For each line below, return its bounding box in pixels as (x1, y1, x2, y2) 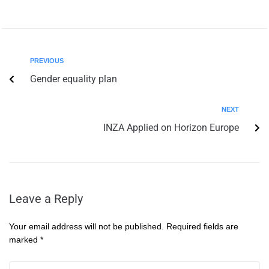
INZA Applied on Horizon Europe (103, 121, 239, 133)
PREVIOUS (30, 56, 64, 64)
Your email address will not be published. (9, 221, 164, 231)
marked (9, 234, 40, 244)
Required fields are (166, 221, 238, 231)
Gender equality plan (30, 73, 117, 85)
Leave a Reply (9, 191, 83, 206)
